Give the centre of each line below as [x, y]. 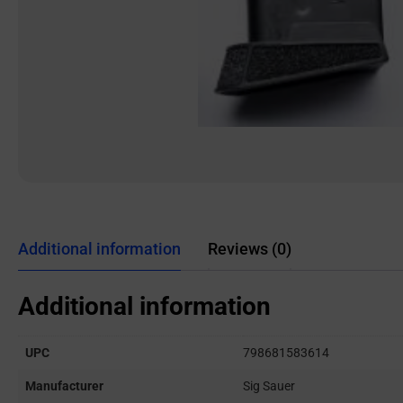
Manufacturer [64, 386]
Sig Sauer [269, 386]
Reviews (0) [250, 249]
